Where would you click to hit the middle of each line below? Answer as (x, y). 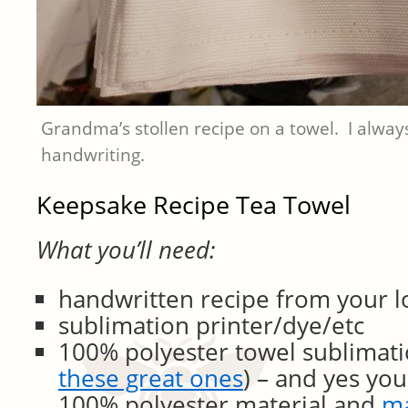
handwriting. (95, 155)
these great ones (151, 378)
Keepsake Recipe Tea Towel (194, 205)
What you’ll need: (126, 250)
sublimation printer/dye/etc (211, 326)
